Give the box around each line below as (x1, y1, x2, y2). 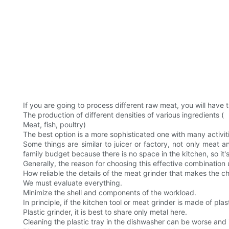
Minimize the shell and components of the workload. (23, 188, 196, 197)
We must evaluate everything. (23, 178, 122, 188)
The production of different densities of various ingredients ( (23, 110, 224, 120)
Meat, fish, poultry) (23, 120, 86, 129)
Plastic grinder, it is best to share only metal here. (23, 208, 187, 217)
